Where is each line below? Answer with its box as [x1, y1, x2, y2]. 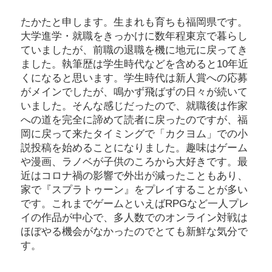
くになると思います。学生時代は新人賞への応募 [21, 72, 248, 84]
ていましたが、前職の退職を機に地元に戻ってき [21, 44, 248, 56]
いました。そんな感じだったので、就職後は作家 [21, 100, 248, 112]
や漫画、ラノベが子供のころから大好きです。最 [21, 156, 248, 168]
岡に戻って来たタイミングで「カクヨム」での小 [21, 128, 248, 140]
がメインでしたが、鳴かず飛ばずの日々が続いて [21, 86, 248, 98]
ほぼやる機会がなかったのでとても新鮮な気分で [21, 226, 248, 238]
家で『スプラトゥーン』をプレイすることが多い [21, 184, 248, 196]
